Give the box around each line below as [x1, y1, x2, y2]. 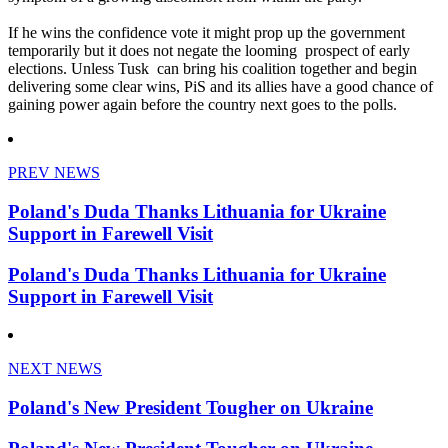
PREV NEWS [8, 164, 100, 182]
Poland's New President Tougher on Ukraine [8, 397, 373, 419]
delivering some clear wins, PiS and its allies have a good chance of [8, 78, 433, 96]
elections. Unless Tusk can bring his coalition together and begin [8, 60, 417, 78]
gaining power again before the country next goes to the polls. [8, 96, 397, 114]
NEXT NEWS [8, 360, 102, 378]
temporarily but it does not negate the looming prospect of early [8, 42, 410, 60]
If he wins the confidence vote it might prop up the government [8, 24, 405, 42]
